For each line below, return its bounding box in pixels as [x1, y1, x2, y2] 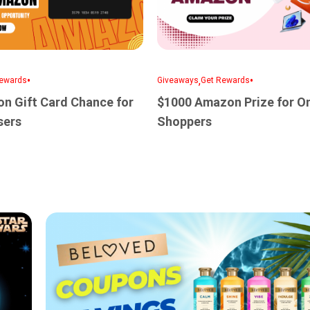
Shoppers [157, 113, 212, 129]
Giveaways [157, 75, 199, 86]
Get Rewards [201, 75, 250, 86]
